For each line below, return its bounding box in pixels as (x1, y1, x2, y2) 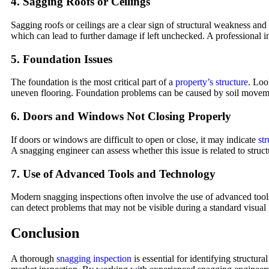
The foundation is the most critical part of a (11, 77, 175, 88)
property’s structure (175, 77, 248, 88)
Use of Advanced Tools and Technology (23, 167, 216, 180)
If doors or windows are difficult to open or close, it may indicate (11, 134, 258, 145)
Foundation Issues (23, 52, 112, 65)
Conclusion (11, 225, 79, 241)
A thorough (11, 253, 56, 264)
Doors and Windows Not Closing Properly (23, 110, 231, 123)
